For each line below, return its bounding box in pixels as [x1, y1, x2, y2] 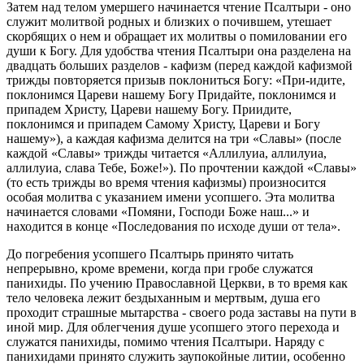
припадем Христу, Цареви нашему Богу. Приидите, [6, 102, 292, 117]
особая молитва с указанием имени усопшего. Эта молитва [6, 190, 335, 205]
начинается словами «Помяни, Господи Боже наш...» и [6, 205, 310, 219]
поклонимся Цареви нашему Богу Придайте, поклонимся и [6, 88, 336, 102]
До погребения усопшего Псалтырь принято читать [6, 247, 293, 262]
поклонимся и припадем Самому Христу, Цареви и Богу [6, 117, 320, 132]
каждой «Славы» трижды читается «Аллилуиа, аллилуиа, [6, 146, 327, 161]
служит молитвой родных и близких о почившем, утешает [6, 15, 331, 29]
